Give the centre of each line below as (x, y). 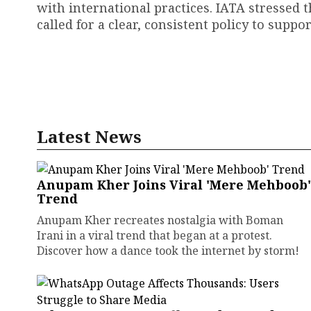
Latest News (89, 136)
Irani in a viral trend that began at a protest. (154, 235)
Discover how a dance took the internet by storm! (168, 251)
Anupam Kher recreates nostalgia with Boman (160, 220)
